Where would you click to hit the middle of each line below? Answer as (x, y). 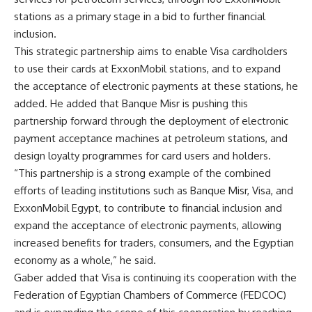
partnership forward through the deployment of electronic (151, 121)
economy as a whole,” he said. (85, 260)
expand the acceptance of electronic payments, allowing (148, 226)
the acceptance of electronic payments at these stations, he (156, 86)
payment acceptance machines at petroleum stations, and (151, 139)
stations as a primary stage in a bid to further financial (140, 17)
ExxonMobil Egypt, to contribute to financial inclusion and (148, 208)
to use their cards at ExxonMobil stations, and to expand (147, 69)
